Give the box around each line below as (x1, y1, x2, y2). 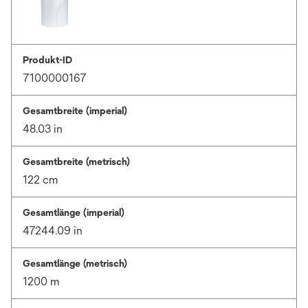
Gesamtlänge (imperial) (23, 206, 124, 218)
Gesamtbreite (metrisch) (23, 155, 130, 167)
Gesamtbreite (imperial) (23, 104, 127, 116)
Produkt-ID (23, 54, 72, 65)
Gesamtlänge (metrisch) (23, 257, 127, 269)
